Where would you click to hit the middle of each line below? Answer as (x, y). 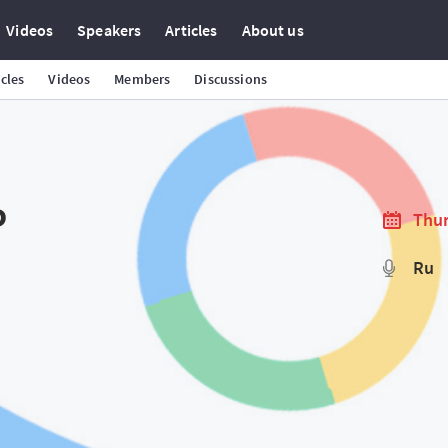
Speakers (109, 30)
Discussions (230, 79)
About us (272, 30)
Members (142, 79)
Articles (191, 30)
